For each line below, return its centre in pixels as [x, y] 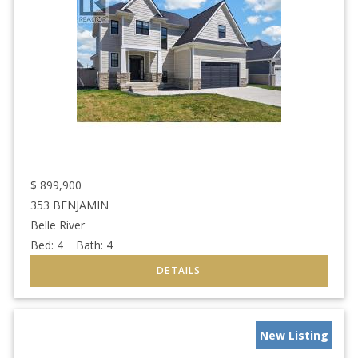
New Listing [294, 336]
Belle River [58, 225]
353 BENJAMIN [70, 205]
